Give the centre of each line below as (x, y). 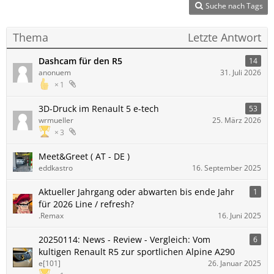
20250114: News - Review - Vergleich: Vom (124, 239)
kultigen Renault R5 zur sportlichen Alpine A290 (137, 252)
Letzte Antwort (224, 37)
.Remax (51, 216)
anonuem (55, 72)
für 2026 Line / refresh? (86, 204)
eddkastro (56, 168)
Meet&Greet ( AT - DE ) (84, 156)
